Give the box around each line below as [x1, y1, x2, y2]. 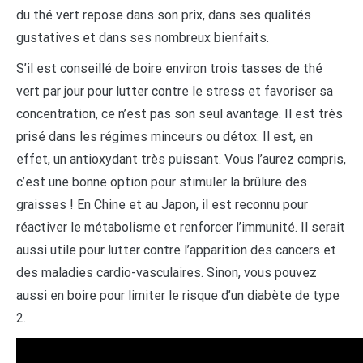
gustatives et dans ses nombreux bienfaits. [16, 30, 269, 46]
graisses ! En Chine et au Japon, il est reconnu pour [16, 197, 308, 213]
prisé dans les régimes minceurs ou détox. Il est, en [16, 129, 313, 145]
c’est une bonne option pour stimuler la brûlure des [16, 174, 307, 190]
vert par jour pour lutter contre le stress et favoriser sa [16, 83, 333, 100]
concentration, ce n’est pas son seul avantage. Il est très [16, 106, 343, 122]
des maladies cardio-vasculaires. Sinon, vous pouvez [16, 265, 317, 281]
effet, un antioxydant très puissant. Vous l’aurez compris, [16, 152, 346, 168]
